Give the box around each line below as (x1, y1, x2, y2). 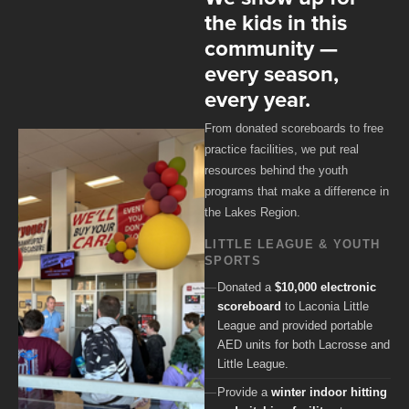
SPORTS (204, 253, 261, 267)
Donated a (217, 280, 275, 295)
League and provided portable (217, 319, 372, 333)
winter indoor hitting (271, 385, 387, 400)
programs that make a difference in (204, 184, 389, 198)
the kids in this (204, 6, 347, 39)
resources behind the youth (204, 163, 348, 177)
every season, (204, 58, 339, 90)
